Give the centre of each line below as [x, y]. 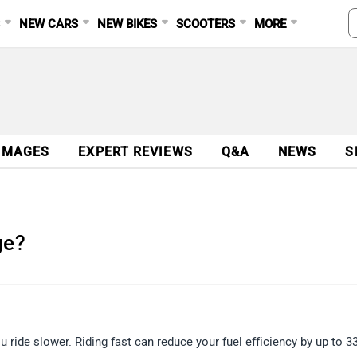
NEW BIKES [127, 24]
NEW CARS [49, 24]
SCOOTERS [206, 24]
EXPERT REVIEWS [135, 152]
